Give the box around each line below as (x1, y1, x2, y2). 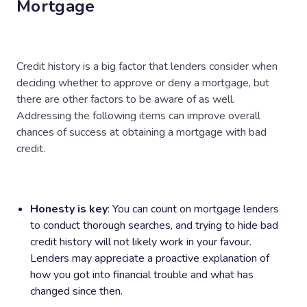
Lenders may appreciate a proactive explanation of (30, 250, 269, 266)
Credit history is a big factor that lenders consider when (16, 58, 278, 74)
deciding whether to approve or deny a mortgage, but (16, 75, 269, 90)
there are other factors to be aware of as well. (16, 91, 235, 107)
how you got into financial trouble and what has (30, 267, 254, 282)
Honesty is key (30, 201, 108, 217)
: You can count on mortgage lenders (108, 201, 279, 217)
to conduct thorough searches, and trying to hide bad (30, 217, 278, 233)
